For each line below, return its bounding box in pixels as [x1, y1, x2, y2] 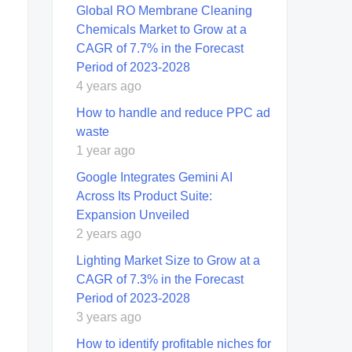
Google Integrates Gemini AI [76, 170, 233, 184]
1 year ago [76, 143, 135, 157]
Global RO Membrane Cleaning [76, 3, 252, 17]
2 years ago [76, 226, 141, 240]
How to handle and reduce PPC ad [76, 105, 270, 119]
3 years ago [76, 310, 141, 324]
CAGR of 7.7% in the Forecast [76, 41, 244, 55]
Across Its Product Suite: [76, 189, 212, 203]
